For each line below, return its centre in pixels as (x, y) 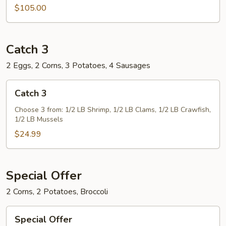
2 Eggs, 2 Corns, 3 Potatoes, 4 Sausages (78, 66)
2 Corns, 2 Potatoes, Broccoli (57, 192)
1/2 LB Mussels (39, 119)
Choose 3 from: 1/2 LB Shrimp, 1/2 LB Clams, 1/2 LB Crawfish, (113, 110)
